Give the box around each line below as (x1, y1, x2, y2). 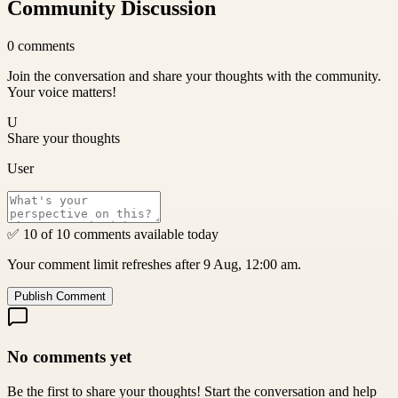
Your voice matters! (7, 84, 116, 100)
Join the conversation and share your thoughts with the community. (7, 68, 381, 84)
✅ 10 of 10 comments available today (7, 227, 219, 243)
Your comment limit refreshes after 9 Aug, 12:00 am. (7, 257, 301, 273)
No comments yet (7, 347, 131, 367)
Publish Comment (14, 290, 106, 304)
